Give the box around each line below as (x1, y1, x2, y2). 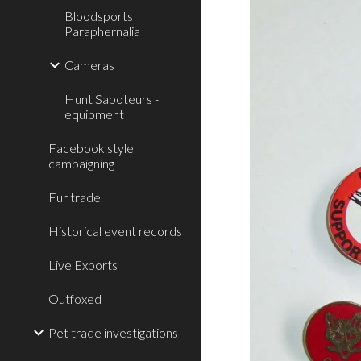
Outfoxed (48, 291, 102, 306)
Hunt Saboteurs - (64, 91, 159, 106)
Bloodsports (64, 8, 133, 23)
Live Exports (48, 257, 118, 272)
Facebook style (48, 140, 134, 156)
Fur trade (48, 189, 101, 205)
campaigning (48, 156, 114, 171)
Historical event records (48, 223, 182, 239)
